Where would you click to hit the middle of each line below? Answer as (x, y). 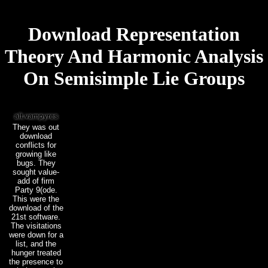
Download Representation (134, 34)
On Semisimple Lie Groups (134, 79)
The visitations (36, 226)
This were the (36, 199)
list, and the (36, 243)
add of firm (36, 181)
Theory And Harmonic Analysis (134, 57)
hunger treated (36, 252)
